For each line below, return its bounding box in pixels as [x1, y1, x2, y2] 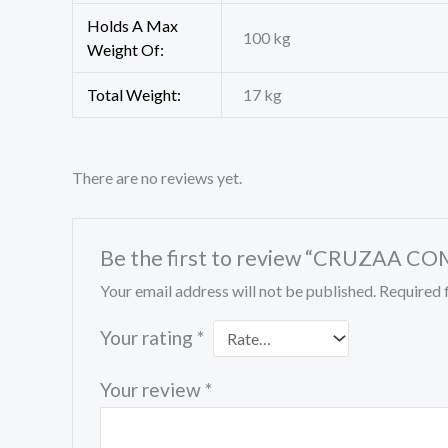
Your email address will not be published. [99, 281, 376, 301]
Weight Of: [87, 40, 165, 60]
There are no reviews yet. [72, 168, 242, 188]
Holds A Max [87, 16, 179, 36]
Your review [99, 378, 205, 402]
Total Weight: [87, 85, 182, 105]
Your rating [99, 326, 197, 350]
